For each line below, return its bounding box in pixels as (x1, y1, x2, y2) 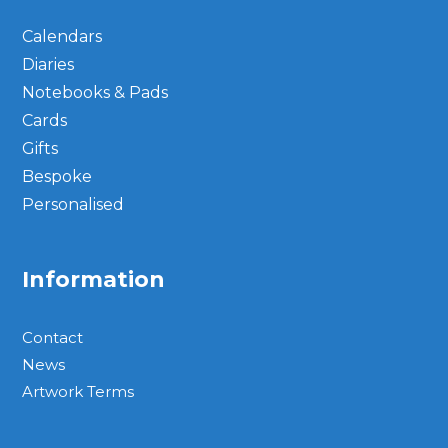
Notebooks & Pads (22, 82, 169, 102)
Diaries (22, 54, 75, 74)
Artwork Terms (22, 381, 135, 401)
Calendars (22, 26, 103, 46)
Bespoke (22, 166, 93, 186)
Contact (22, 327, 84, 347)
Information (22, 265, 166, 293)
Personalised (22, 194, 125, 214)
